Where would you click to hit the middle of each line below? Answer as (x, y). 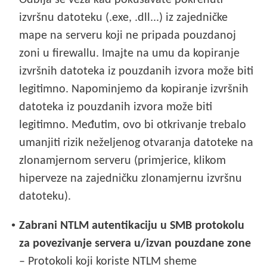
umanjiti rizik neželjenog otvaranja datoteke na (136, 143)
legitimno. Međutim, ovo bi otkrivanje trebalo (133, 125)
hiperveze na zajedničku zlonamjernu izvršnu (131, 178)
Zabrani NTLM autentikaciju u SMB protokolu (132, 226)
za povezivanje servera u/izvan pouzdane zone (135, 243)
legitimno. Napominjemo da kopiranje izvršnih (134, 89)
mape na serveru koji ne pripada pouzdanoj (128, 35)
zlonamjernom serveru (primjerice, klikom (123, 161)
